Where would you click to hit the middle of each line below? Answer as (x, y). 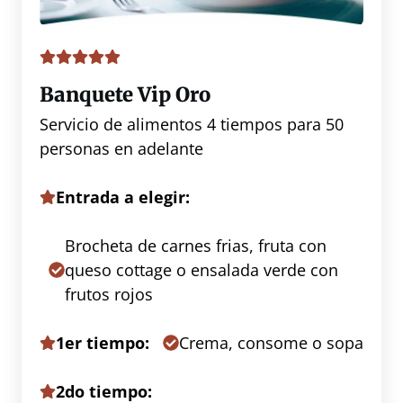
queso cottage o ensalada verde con (201, 269)
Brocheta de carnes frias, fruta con (196, 245)
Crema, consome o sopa (271, 342)
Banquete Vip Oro (125, 94)
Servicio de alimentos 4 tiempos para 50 (192, 124)
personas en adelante (121, 148)
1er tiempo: (103, 342)
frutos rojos (109, 294)
